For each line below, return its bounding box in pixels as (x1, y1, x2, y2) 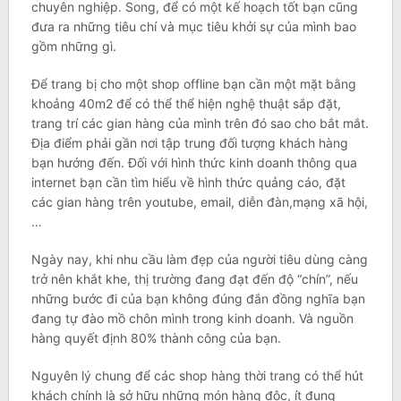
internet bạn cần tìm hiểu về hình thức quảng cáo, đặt (30, 175, 346, 191)
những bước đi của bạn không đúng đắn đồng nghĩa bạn (30, 291, 365, 307)
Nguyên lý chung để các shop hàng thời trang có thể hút (30, 368, 363, 384)
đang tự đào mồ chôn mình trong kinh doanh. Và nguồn (30, 311, 354, 327)
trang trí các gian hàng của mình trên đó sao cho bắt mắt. (30, 115, 369, 132)
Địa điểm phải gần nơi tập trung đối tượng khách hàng (30, 135, 348, 151)
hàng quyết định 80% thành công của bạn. (30, 330, 281, 346)
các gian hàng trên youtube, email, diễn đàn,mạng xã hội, (30, 194, 368, 210)
